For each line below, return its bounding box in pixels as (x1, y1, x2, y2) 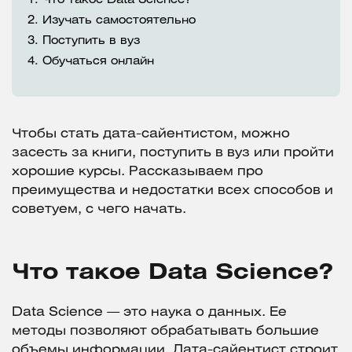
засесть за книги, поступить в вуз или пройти (12, 147, 334, 159)
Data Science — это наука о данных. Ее (12, 306, 287, 319)
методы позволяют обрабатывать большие (12, 325, 319, 338)
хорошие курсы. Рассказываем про (12, 166, 263, 178)
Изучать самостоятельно (42, 16, 196, 27)
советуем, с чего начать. (12, 203, 186, 216)
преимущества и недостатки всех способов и (12, 185, 333, 197)
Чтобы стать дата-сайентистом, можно (12, 128, 290, 141)
